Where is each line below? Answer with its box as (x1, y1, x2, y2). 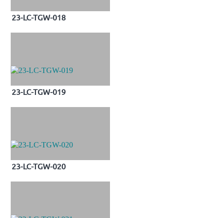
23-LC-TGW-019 (12, 87, 66, 97)
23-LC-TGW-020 (12, 161, 66, 171)
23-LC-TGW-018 (12, 12, 66, 22)
